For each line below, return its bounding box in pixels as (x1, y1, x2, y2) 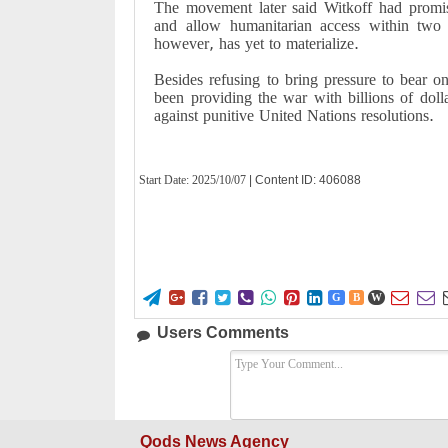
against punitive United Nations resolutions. (154, 106, 435, 125)
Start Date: (139, 173, 193, 187)
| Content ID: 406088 (249, 173, 362, 187)
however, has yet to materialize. (154, 34, 360, 53)
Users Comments (157, 324, 290, 341)
